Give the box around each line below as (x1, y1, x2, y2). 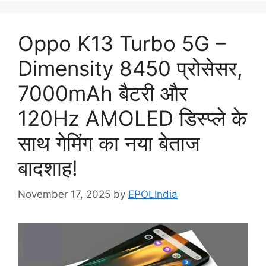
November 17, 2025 (18, 188, 110, 201)
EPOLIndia (128, 188, 178, 201)
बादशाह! (18, 155, 78, 180)
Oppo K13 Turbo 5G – (18, 30, 226, 56)
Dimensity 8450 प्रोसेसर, (18, 55, 243, 81)
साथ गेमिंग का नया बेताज (18, 130, 200, 156)
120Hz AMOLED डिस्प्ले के (18, 105, 247, 131)
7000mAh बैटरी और (18, 80, 188, 106)
